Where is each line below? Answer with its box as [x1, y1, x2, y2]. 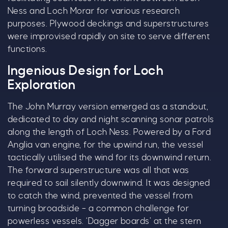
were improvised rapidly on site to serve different [8, 33, 210, 41]
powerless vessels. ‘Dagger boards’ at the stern [8, 217, 202, 225]
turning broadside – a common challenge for [8, 205, 189, 213]
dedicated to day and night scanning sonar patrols [8, 116, 214, 124]
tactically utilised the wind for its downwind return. [8, 154, 212, 162]
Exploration [8, 79, 76, 92]
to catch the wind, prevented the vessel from [8, 192, 193, 200]
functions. [8, 45, 47, 53]
